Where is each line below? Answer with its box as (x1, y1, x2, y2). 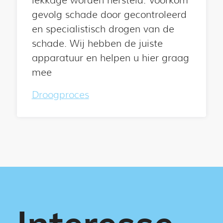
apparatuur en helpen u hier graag (31, 52, 189, 64)
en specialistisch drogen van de (31, 23, 174, 35)
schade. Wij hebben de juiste (31, 37, 163, 49)
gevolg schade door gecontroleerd (31, 8, 187, 20)
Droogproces (31, 89, 89, 101)
